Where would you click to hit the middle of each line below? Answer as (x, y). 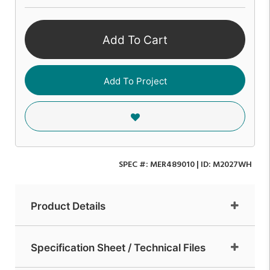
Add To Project (135, 81)
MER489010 (172, 165)
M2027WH (232, 165)
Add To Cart (135, 40)
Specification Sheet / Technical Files (118, 247)
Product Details (68, 206)
